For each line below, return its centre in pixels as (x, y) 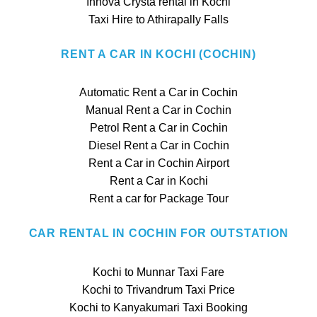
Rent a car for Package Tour (158, 199)
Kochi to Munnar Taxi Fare (158, 272)
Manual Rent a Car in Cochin (158, 110)
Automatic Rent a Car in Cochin (158, 93)
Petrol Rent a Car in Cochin (158, 128)
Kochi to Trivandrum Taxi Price (158, 289)
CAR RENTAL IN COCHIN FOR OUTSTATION (158, 234)
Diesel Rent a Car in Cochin (158, 146)
